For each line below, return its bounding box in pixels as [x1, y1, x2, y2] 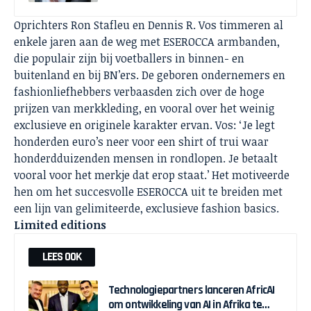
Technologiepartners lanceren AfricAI [108, 283, 275, 298]
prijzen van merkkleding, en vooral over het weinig [14, 101, 275, 116]
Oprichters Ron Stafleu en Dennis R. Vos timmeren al [14, 17, 283, 33]
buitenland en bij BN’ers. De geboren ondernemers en [14, 67, 285, 83]
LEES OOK [42, 249, 81, 264]
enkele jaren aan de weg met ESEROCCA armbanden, [14, 34, 280, 49]
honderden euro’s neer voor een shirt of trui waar [14, 134, 269, 149]
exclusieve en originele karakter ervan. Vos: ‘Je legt [14, 117, 275, 133]
